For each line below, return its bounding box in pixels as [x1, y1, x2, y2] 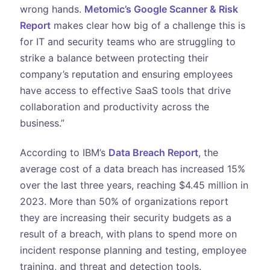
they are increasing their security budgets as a [19, 212, 231, 224]
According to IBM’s [19, 146, 108, 159]
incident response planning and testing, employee [19, 244, 246, 257]
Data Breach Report [108, 146, 198, 159]
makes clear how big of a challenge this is [50, 19, 245, 31]
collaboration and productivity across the [19, 100, 209, 113]
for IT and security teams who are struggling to [19, 35, 236, 48]
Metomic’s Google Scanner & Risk [84, 2, 238, 15]
